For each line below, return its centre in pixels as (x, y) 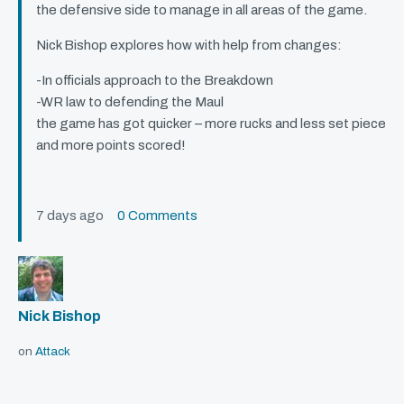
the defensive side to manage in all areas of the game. (202, 10)
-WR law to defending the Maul (130, 102)
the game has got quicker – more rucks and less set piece (211, 124)
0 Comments (157, 216)
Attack (53, 352)
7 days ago (77, 216)
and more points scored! (111, 146)
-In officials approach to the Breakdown (155, 81)
